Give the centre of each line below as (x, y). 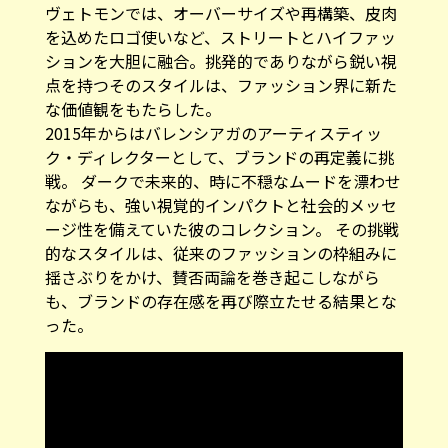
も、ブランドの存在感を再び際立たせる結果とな (220, 287)
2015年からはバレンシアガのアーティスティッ (213, 119)
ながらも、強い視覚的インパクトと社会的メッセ (220, 191)
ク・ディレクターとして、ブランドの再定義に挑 (219, 143)
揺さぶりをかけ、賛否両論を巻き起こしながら (212, 263)
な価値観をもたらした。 (132, 95)
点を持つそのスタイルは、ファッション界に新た (220, 71)
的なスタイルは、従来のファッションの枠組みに (220, 239)
